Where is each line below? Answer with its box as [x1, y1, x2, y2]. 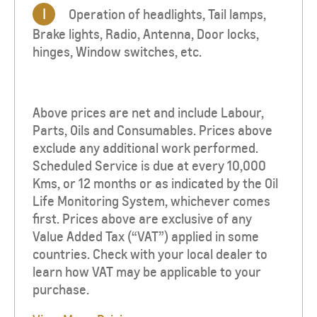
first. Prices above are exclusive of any [33, 211, 252, 228]
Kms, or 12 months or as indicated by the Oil [33, 175, 278, 192]
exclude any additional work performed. [33, 140, 258, 157]
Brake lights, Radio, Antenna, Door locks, [33, 26, 259, 43]
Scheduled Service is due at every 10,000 [33, 158, 266, 175]
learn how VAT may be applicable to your [33, 264, 261, 281]
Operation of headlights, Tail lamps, [66, 6, 266, 23]
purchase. [33, 282, 89, 299]
